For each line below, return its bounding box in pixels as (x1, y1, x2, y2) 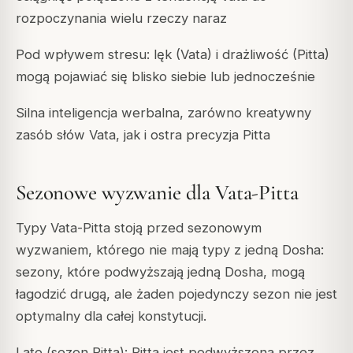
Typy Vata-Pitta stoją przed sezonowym (16, 219, 262, 236)
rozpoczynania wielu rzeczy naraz (16, 9, 227, 26)
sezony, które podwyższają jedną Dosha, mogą (16, 263, 305, 280)
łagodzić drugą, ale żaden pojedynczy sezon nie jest (16, 285, 337, 302)
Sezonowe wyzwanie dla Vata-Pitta (16, 180, 299, 206)
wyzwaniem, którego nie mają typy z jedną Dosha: (16, 241, 324, 258)
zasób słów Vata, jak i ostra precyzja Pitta (16, 126, 270, 143)
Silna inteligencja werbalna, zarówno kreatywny (16, 104, 311, 121)
